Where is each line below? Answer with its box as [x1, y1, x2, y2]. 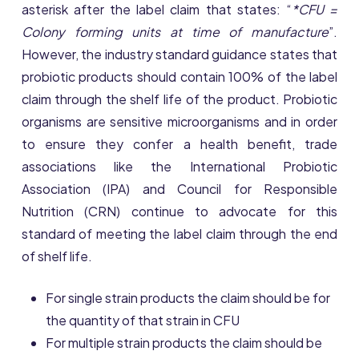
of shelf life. [21, 248, 92, 265]
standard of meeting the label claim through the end [21, 225, 338, 243]
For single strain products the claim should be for [45, 289, 330, 307]
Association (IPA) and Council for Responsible [21, 180, 338, 198]
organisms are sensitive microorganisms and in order [21, 113, 338, 131]
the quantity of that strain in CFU [45, 312, 240, 329]
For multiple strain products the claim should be [45, 334, 322, 352]
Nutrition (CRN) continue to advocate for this [21, 203, 338, 220]
